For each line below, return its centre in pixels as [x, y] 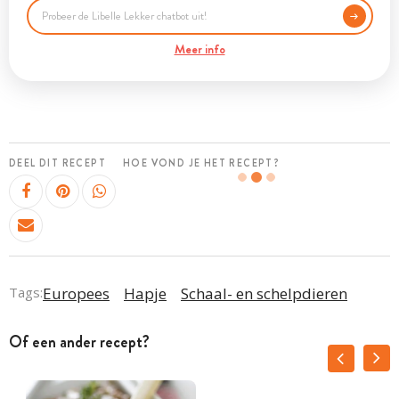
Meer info [199, 49]
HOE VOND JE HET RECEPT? [202, 163]
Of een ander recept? [79, 342]
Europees [76, 294]
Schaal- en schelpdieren [264, 294]
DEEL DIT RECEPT [57, 163]
